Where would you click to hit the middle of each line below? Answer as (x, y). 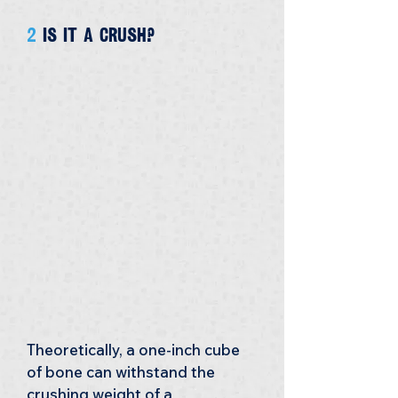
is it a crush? (99, 35)
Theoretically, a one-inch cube (135, 350)
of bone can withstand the (123, 372)
